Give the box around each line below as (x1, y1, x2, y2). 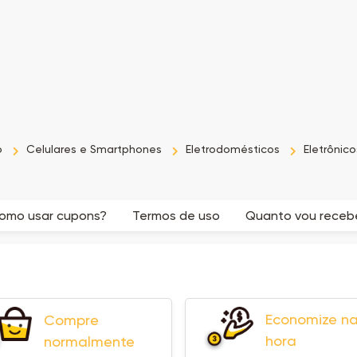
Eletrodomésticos (186, 143, 280, 155)
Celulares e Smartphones (26, 143, 162, 155)
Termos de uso (132, 208, 220, 223)
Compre (44, 311, 100, 328)
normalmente (44, 332, 135, 350)
